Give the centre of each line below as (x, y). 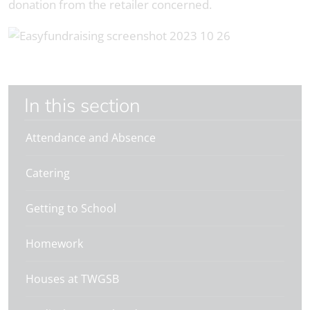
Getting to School (71, 209)
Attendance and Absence (91, 138)
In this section (85, 106)
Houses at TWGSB (72, 279)
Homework (54, 244)
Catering (48, 173)
